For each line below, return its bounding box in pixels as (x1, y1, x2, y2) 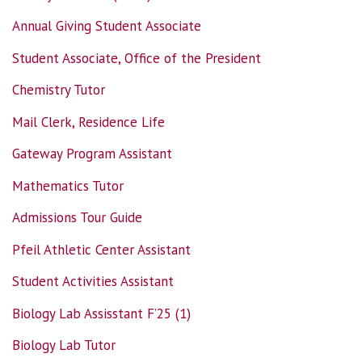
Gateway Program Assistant (12, 145, 172, 163)
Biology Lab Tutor (12, 336, 116, 355)
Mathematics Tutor (12, 176, 124, 195)
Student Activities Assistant (12, 272, 174, 291)
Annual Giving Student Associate (12, 17, 201, 36)
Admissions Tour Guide (12, 208, 142, 227)
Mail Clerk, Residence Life (12, 112, 165, 131)
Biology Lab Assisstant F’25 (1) (12, 304, 191, 322)
